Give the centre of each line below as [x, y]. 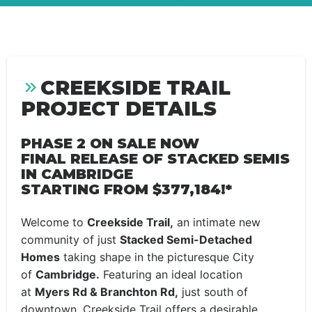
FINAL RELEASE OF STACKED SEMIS [155, 159]
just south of [213, 292]
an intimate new [217, 222]
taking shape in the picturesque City [157, 257]
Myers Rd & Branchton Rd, [107, 292]
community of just [70, 240]
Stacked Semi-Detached [186, 240]
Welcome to [54, 222]
